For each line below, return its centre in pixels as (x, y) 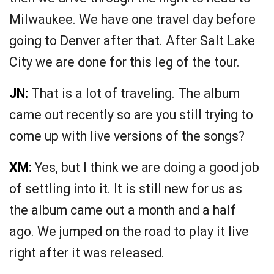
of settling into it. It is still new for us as (126, 189)
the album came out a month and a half (123, 210)
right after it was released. (87, 253)
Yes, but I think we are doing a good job (146, 168)
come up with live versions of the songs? (127, 136)
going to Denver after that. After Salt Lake (132, 41)
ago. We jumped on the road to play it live (129, 232)
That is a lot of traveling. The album (134, 94)
